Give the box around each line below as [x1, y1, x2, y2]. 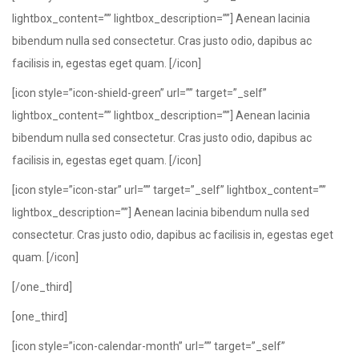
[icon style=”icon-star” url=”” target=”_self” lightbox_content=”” [12, 184, 326, 196]
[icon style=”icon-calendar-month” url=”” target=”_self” [12, 340, 285, 353]
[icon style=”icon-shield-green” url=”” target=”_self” [12, 87, 267, 99]
